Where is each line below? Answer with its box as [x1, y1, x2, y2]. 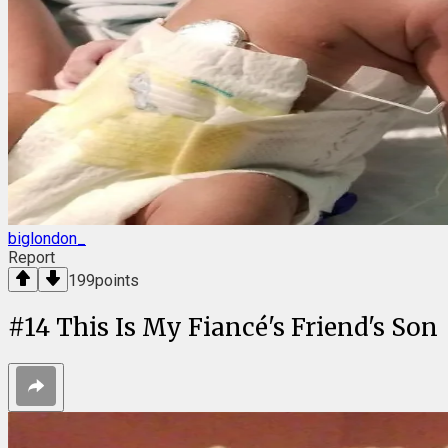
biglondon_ [8, 229, 86, 249]
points [95, 271, 139, 291]
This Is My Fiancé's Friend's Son [56, 312, 438, 344]
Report [8, 248, 55, 268]
